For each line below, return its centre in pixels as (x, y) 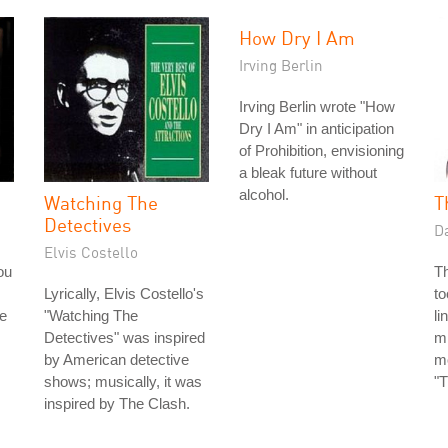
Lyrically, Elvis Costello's (124, 293)
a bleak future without (308, 172)
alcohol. (264, 194)
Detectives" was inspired (124, 337)
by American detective (116, 359)
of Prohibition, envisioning (321, 150)
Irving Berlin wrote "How (317, 106)
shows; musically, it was (123, 381)
